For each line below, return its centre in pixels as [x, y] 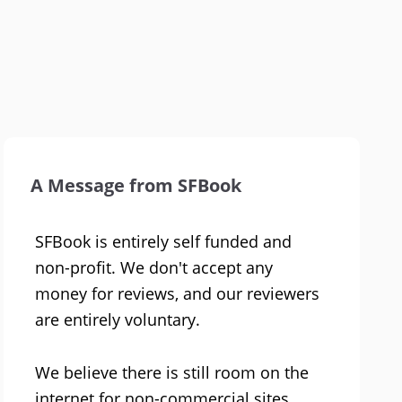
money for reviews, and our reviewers [178, 294]
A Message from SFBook [136, 186]
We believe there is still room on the [172, 373]
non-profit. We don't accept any [154, 268]
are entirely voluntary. [118, 320]
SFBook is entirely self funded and [164, 242]
